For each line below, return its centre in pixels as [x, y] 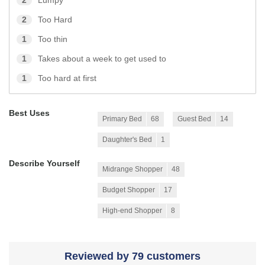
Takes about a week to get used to [102, 59]
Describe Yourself [44, 164]
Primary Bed [122, 119]
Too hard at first [67, 79]
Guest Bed [194, 119]
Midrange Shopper [132, 169]
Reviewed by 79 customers [132, 256]
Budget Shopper [129, 190]
